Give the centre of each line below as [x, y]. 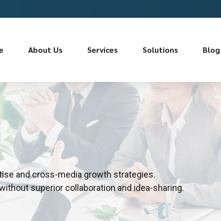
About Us [45, 50]
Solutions [160, 50]
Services [103, 50]
